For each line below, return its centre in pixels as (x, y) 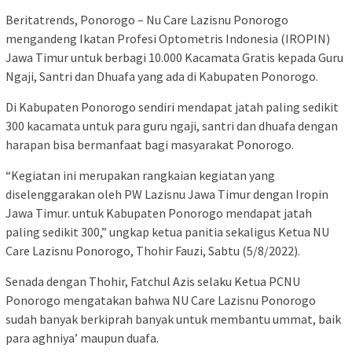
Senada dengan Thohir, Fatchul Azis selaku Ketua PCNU (153, 282)
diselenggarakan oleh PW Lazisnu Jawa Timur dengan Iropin (167, 194)
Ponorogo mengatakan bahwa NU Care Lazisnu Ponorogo (161, 301)
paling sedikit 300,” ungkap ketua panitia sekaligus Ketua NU (167, 232)
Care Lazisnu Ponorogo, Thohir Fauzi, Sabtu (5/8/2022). (153, 251)
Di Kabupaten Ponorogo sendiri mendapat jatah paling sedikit (172, 107)
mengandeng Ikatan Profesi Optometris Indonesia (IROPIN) (168, 39)
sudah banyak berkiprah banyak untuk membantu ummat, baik (173, 319)
